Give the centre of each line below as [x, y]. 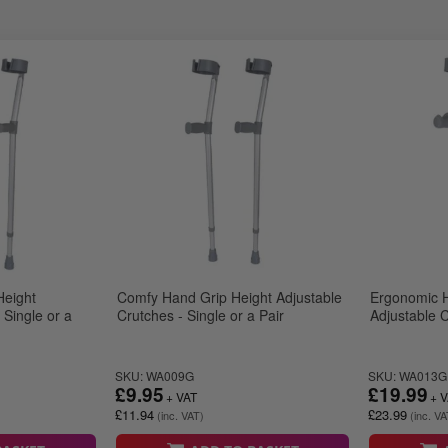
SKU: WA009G [154, 376]
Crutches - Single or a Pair [200, 315]
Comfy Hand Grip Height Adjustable [229, 297]
